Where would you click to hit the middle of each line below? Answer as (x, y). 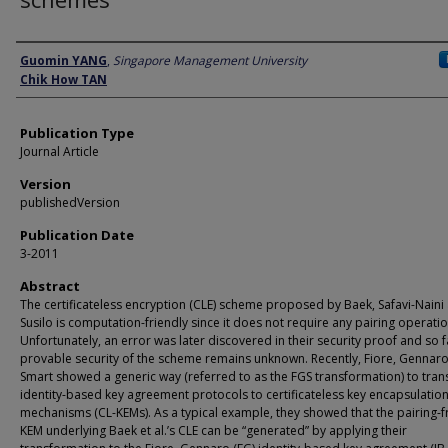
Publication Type (77, 133)
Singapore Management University (210, 60)
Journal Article (59, 151)
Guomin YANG (63, 60)
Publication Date (77, 235)
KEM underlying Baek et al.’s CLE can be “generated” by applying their (213, 430)
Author (41, 60)
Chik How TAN (63, 79)
